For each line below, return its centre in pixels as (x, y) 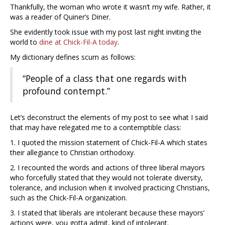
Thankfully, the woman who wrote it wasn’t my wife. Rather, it (110, 7)
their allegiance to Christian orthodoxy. (73, 153)
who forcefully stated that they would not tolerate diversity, (106, 178)
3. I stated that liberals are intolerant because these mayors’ (107, 213)
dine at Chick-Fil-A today (78, 42)
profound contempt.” (66, 91)
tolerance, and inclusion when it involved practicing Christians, (110, 188)
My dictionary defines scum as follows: (73, 57)
